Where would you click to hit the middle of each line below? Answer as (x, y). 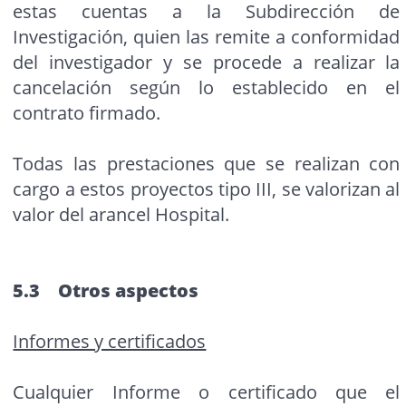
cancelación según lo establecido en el (207, 88)
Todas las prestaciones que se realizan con (207, 164)
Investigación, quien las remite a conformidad (207, 37)
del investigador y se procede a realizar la (207, 63)
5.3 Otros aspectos (106, 291)
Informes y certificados (110, 342)
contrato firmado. (87, 113)
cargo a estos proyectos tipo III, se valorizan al (207, 189)
